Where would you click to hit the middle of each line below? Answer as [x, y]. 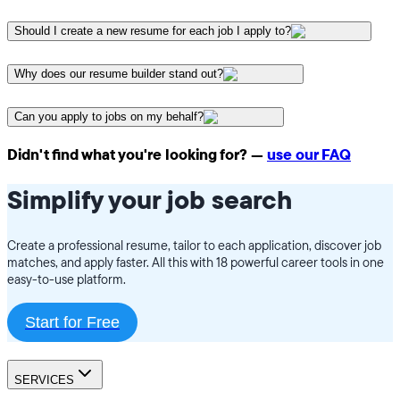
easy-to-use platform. [67, 279]
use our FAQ [309, 154]
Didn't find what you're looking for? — [135, 154]
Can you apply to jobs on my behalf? [109, 116]
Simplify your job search [150, 201]
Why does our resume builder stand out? [119, 74]
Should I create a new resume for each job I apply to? [153, 31]
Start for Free [72, 322]
